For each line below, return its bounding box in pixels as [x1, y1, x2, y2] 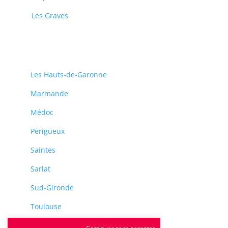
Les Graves [32, 10, 69, 20]
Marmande [31, 88, 69, 98]
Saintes [31, 145, 56, 155]
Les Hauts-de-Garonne [31, 69, 107, 79]
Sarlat [31, 163, 51, 174]
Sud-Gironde [31, 182, 74, 192]
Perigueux [31, 126, 65, 136]
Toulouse [31, 201, 62, 211]
